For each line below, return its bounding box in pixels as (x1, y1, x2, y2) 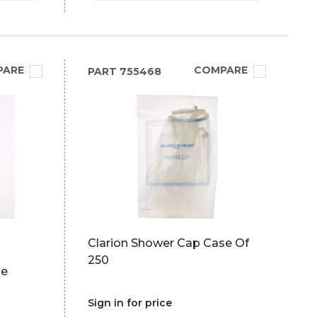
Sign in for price (87, 296, 172, 309)
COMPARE (193, 64, 248, 76)
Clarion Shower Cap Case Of (87, 236, 249, 250)
